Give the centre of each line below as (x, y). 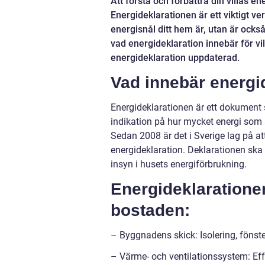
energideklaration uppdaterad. (175, 58)
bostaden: (150, 210)
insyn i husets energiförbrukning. (179, 164)
